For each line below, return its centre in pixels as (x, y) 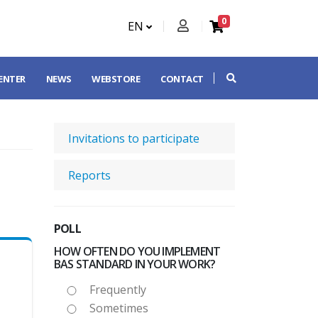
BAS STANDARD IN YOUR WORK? (135, 264)
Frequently (118, 290)
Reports (89, 175)
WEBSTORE (116, 78)
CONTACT (182, 78)
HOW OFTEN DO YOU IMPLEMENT (137, 251)
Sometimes (119, 308)
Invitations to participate (134, 138)
